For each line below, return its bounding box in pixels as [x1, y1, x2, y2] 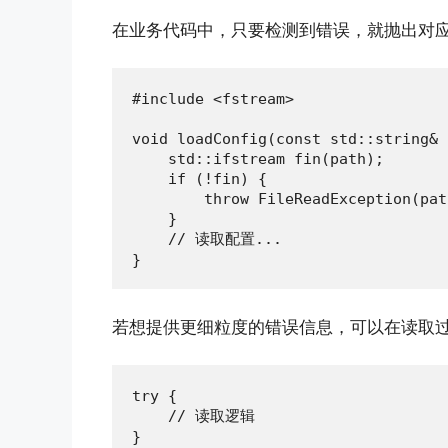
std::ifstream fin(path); [132, 150, 384, 169]
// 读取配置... [132, 230, 282, 249]
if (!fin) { [132, 170, 267, 189]
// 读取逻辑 [132, 407, 255, 426]
